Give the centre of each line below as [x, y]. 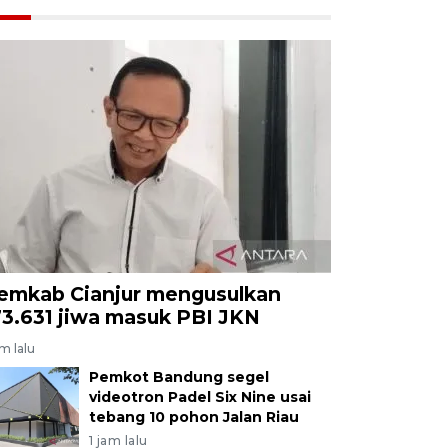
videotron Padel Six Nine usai [199, 396]
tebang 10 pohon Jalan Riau [193, 416]
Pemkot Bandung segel [178, 376]
